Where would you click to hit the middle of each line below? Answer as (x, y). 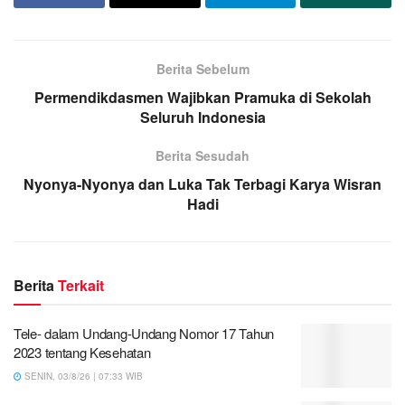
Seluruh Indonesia (202, 117)
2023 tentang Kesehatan (82, 352)
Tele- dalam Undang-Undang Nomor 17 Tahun (144, 333)
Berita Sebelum (202, 68)
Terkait (81, 285)
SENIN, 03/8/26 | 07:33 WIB (82, 376)
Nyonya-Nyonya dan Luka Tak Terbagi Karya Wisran (202, 184)
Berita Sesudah (202, 155)
